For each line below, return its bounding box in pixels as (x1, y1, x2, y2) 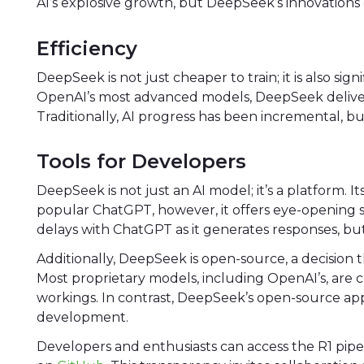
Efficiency (37, 36, 138, 60)
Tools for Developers (37, 149, 247, 174)
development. (37, 310, 129, 326)
